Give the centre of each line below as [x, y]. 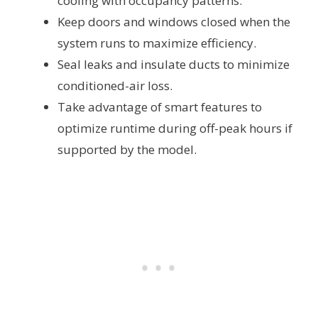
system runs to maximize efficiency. [157, 43]
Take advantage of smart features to [160, 106]
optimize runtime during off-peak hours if [175, 128]
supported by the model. [127, 149]
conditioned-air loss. [115, 85]
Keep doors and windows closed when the [174, 21]
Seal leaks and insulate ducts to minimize [174, 64]
